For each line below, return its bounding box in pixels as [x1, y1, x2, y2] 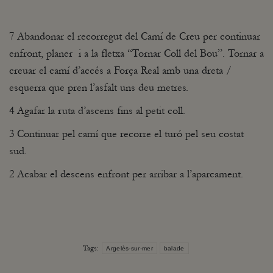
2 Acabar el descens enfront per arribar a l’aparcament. [9, 167, 243, 180]
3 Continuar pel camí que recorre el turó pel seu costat [9, 127, 244, 140]
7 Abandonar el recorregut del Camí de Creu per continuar [9, 29, 260, 43]
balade [163, 244, 185, 252]
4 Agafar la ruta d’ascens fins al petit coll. [9, 104, 185, 117]
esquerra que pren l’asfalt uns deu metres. [9, 80, 188, 94]
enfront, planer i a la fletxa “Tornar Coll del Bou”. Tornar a [9, 46, 264, 60]
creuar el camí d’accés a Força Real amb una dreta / [9, 63, 232, 77]
